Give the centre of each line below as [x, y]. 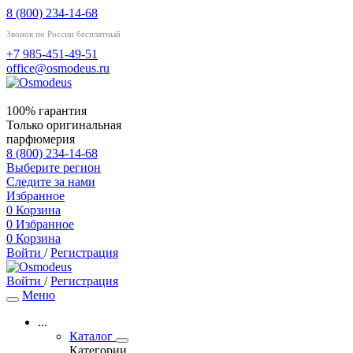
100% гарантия [46, 111]
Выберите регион [54, 167]
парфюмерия [41, 139]
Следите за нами [51, 182]
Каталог [91, 336]
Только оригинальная [64, 125]
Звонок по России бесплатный [63, 34]
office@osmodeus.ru [58, 68]
